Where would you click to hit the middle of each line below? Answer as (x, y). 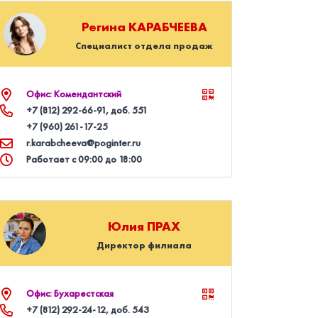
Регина (105, 26)
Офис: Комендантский (73, 94)
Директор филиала (144, 245)
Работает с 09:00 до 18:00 (84, 159)
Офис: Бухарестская (70, 293)
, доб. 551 (126, 110)
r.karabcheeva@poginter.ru (83, 143)
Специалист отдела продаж (144, 45)
